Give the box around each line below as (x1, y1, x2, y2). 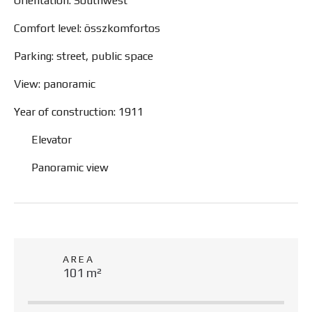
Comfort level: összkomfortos (14, 22, 160, 35)
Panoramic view (31, 161, 109, 174)
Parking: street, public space (14, 49, 153, 63)
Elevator (31, 133, 72, 146)
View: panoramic (14, 77, 95, 91)
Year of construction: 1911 (14, 105, 143, 118)
